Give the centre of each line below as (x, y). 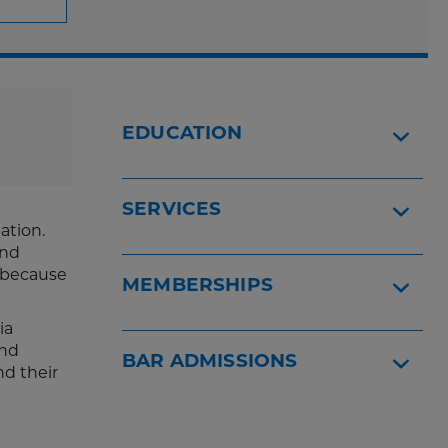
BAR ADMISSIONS (210, 360)
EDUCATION (182, 132)
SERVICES (172, 208)
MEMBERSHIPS (198, 284)
